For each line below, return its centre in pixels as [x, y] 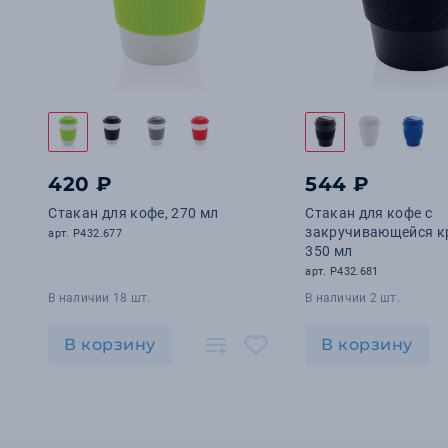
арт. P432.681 [342, 271]
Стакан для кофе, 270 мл [133, 213]
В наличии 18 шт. [99, 298]
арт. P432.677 [85, 233]
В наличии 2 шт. [352, 298]
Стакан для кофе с [369, 213]
